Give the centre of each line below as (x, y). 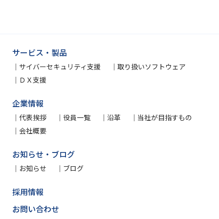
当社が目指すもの (165, 117)
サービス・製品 (40, 52)
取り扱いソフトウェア (152, 66)
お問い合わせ (36, 209)
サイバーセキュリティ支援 (60, 66)
